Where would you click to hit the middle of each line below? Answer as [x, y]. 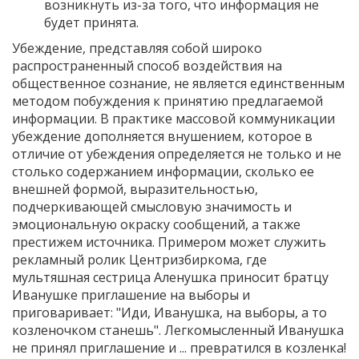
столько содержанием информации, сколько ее [163, 171]
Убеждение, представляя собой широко [137, 48]
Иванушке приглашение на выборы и [131, 294]
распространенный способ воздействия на [147, 65]
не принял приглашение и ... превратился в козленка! [179, 347]
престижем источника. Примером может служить [169, 242]
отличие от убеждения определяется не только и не [177, 153]
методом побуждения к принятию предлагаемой [167, 101]
